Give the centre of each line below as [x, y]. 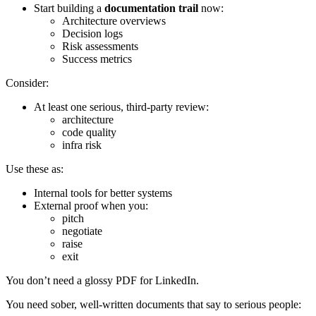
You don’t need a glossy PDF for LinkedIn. [102, 280]
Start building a [69, 8]
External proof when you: [91, 205]
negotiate [82, 231]
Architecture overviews [114, 20]
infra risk [82, 145]
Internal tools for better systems [103, 193]
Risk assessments [100, 46]
